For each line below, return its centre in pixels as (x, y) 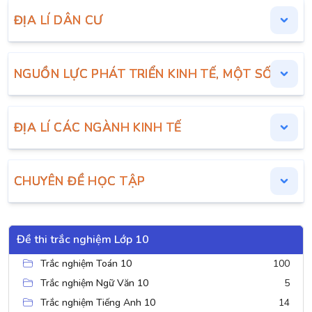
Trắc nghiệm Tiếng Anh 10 (98, 303)
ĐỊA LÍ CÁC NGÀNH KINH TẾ (98, 127)
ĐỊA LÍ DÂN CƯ (58, 20)
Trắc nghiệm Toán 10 (86, 264)
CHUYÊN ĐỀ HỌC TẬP (80, 181)
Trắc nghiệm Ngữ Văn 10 (94, 283)
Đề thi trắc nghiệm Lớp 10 (83, 240)
